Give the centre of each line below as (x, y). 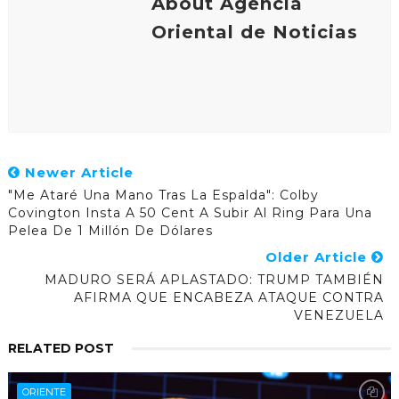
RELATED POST (61, 348)
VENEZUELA (339, 315)
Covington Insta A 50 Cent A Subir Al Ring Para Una (190, 212)
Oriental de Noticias (254, 32)
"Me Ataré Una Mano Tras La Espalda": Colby (163, 195)
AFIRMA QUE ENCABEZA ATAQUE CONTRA (229, 297)
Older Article (319, 256)
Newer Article (77, 172)
